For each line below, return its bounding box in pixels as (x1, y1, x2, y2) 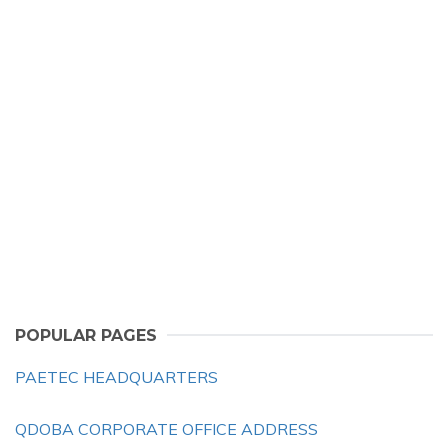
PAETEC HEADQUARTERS (15, 367, 218, 387)
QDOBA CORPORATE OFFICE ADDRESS (15, 419, 318, 439)
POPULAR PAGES (15, 326, 157, 345)
